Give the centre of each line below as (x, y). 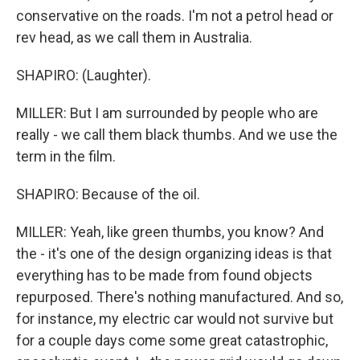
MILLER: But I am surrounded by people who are (167, 113)
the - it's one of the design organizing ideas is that (174, 254)
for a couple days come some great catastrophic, (172, 340)
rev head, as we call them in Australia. (134, 37)
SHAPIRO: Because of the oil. (108, 194)
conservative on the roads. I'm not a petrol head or (175, 16)
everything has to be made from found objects (164, 275)
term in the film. (66, 156)
